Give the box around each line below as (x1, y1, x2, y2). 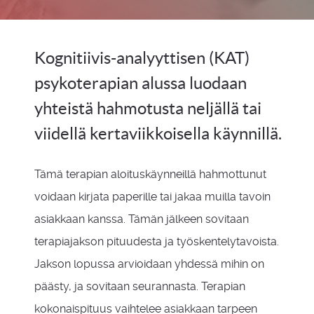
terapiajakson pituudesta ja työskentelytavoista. (34, 235, 279, 248)
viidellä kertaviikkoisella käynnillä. (34, 124, 282, 143)
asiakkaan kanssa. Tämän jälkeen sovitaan (34, 212, 249, 226)
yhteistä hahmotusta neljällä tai (34, 99, 261, 118)
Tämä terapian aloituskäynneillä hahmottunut (34, 168, 266, 181)
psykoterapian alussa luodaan (34, 74, 247, 93)
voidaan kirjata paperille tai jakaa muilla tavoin (34, 190, 271, 203)
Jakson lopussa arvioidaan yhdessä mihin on (34, 257, 264, 271)
